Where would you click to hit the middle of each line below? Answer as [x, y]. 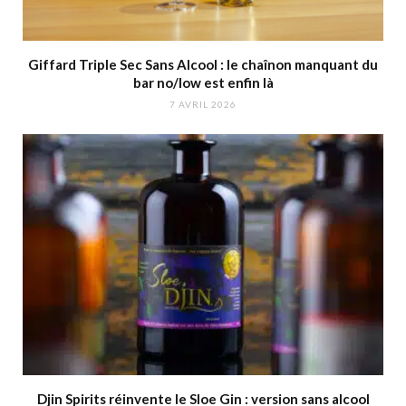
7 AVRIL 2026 [203, 105]
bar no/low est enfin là [203, 83]
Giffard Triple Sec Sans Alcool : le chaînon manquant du [203, 65]
